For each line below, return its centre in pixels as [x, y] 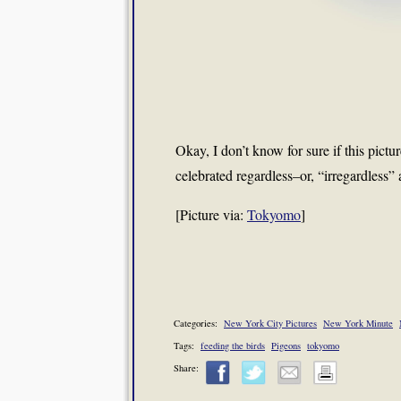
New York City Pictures [270, 323]
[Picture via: [211, 214]
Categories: [199, 323]
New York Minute [358, 323]
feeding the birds [233, 345]
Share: [186, 368]
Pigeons [286, 345]
